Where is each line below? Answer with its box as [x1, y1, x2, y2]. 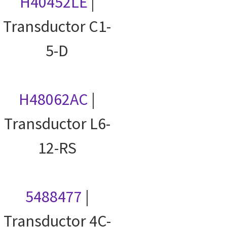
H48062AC [19, 89, 88, 110]
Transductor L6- [4, 113, 110, 134]
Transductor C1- [3, 16, 111, 37]
